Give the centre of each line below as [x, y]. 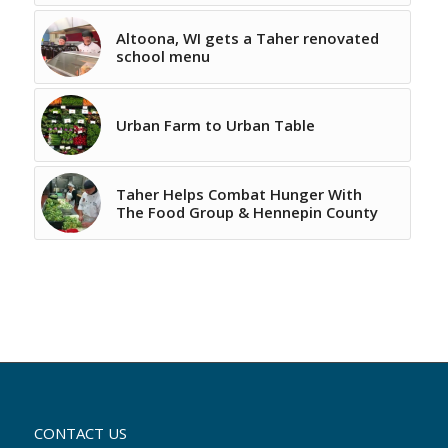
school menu [162, 56]
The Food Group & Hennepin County [246, 212]
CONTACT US [80, 432]
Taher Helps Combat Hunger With [238, 194]
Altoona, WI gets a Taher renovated [247, 38]
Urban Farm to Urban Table [215, 125]
